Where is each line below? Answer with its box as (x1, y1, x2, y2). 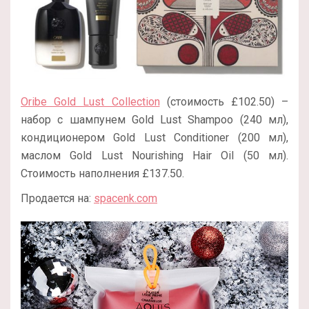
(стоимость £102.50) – (159, 95, 288, 109)
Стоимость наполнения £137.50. (21, 167, 184, 181)
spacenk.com (94, 192, 157, 206)
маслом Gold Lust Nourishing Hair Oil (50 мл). (21, 149, 288, 163)
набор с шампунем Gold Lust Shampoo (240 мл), (21, 113, 288, 127)
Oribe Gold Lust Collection (21, 95, 160, 109)
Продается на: (21, 192, 94, 206)
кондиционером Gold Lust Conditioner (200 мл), (21, 131, 288, 145)
